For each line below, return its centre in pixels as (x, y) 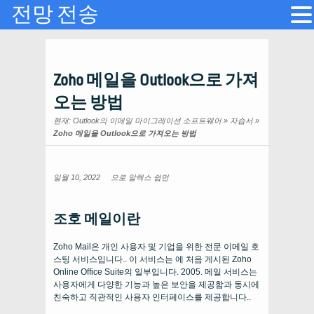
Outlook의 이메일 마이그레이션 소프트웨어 (147, 121)
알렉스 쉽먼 (149, 177)
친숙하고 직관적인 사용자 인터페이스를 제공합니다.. (152, 297)
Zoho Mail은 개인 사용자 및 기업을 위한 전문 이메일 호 (156, 247)
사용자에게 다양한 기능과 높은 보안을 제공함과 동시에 (156, 285)
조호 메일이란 (97, 219)
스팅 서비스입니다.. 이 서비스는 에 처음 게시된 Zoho (152, 259)
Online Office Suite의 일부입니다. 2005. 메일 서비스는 (155, 272)
